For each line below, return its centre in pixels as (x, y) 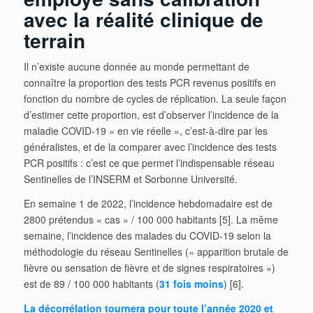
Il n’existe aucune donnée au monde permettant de (136, 67)
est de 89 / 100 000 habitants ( (91, 284)
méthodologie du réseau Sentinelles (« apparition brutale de (156, 252)
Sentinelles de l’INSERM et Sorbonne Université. (130, 179)
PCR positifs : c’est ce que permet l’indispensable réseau (149, 163)
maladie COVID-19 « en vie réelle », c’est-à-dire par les (145, 131)
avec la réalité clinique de (143, 19)
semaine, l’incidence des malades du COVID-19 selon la (147, 236)
